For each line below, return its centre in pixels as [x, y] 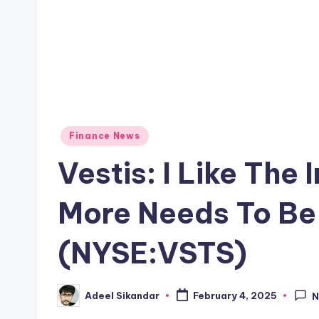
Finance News [105, 136]
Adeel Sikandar [122, 295]
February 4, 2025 [235, 296]
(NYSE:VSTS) [152, 253]
